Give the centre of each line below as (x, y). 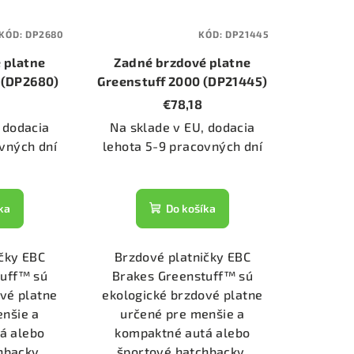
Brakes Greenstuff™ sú (183, 275)
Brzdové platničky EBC (183, 256)
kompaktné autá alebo (183, 332)
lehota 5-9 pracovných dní (182, 145)
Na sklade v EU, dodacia (183, 126)
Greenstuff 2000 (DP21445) (183, 81)
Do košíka (190, 208)
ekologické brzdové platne (183, 294)
